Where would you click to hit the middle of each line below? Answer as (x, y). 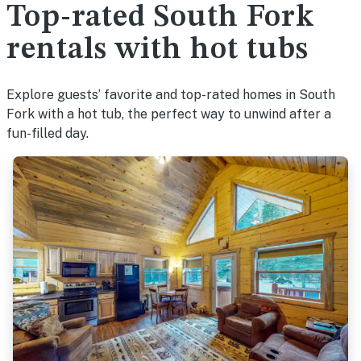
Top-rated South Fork (160, 18)
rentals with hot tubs (158, 50)
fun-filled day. (48, 133)
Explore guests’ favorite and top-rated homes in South (171, 95)
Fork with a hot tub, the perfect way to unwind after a (169, 114)
